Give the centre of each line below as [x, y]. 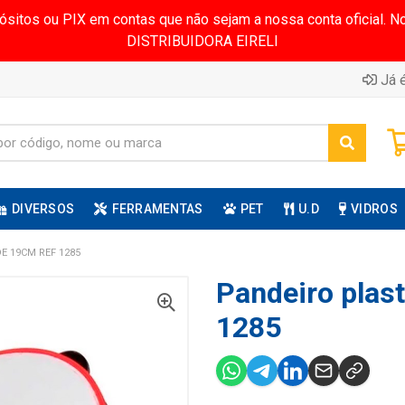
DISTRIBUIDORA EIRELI [202, 41]
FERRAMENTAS [157, 209]
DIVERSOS [43, 209]
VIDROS [374, 209]
